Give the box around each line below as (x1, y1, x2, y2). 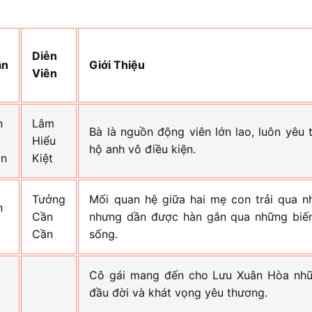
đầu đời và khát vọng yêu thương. (89, 285, 268, 299)
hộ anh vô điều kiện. (89, 141, 196, 156)
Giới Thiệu (89, 57, 146, 72)
